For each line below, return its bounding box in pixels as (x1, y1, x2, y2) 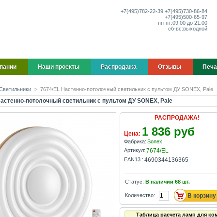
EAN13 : (124, 156, 143, 163)
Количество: (124, 192, 155, 198)
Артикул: (124, 147, 145, 153)
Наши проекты (38, 63, 79, 70)
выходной (183, 26, 207, 31)
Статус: (124, 178, 145, 185)
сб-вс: (168, 26, 183, 31)
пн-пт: (158, 20, 172, 26)
